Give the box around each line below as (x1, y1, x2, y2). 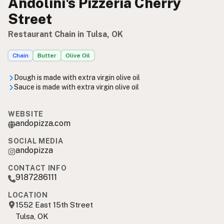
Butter (37, 52, 56, 59)
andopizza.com (15, 118, 70, 128)
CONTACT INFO (8, 164, 67, 172)
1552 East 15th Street (15, 200, 93, 209)
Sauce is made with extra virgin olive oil (14, 83, 139, 91)
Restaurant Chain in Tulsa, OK (8, 29, 123, 39)
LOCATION (8, 191, 48, 199)
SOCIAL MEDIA (8, 137, 63, 145)
